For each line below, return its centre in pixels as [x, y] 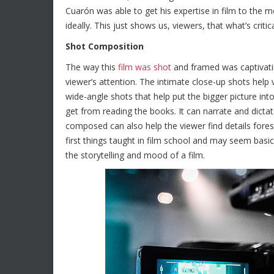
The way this [92, 67]
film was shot [145, 67]
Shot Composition [105, 46]
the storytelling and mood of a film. [135, 155]
